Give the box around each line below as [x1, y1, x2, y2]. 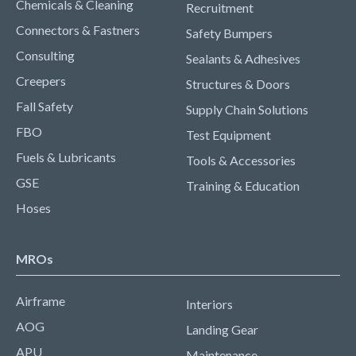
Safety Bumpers [186, 25, 273, 41]
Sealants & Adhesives [186, 51, 300, 66]
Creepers [16, 73, 66, 88]
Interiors [186, 296, 233, 311]
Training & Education [186, 178, 300, 193]
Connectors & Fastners [16, 22, 140, 37]
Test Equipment [186, 127, 271, 142]
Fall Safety [16, 99, 73, 114]
